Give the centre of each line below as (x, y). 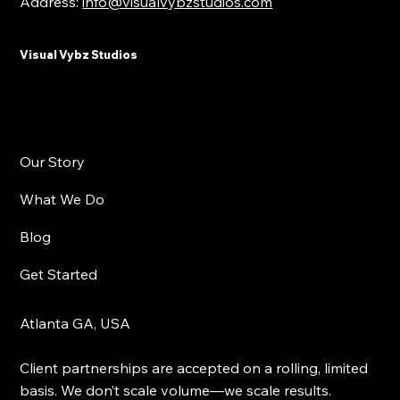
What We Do (62, 199)
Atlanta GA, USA (75, 323)
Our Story (53, 161)
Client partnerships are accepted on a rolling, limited (194, 367)
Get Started (59, 274)
